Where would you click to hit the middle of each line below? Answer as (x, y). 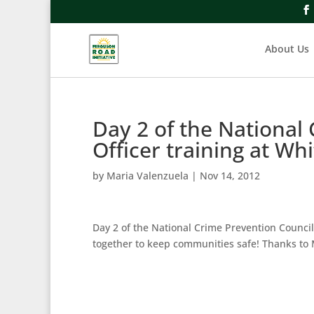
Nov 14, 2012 (230, 176)
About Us (287, 49)
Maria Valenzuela (148, 176)
